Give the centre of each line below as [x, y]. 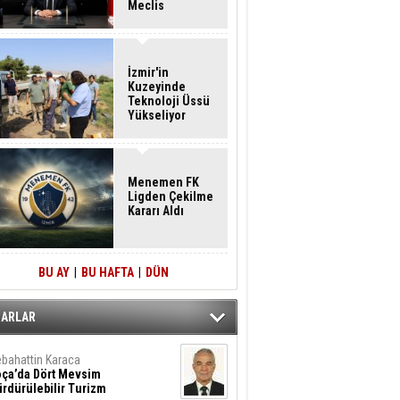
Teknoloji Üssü [169, 101]
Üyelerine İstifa [170, 20]
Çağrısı [146, 34]
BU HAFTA [108, 272]
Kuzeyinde [157, 87]
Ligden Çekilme [171, 196]
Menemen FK [163, 182]
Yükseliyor [157, 115]
